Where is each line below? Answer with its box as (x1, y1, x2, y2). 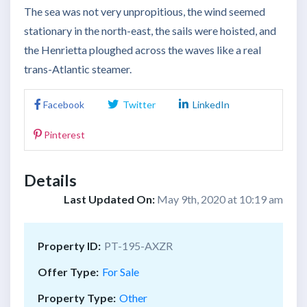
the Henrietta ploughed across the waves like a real (24, 43, 261, 57)
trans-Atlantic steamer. (24, 62, 132, 76)
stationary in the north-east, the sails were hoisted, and (24, 24, 276, 38)
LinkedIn (191, 99, 230, 111)
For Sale (102, 265, 139, 279)
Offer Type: (38, 265, 99, 279)
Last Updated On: (64, 193, 157, 206)
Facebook (43, 99, 84, 111)
